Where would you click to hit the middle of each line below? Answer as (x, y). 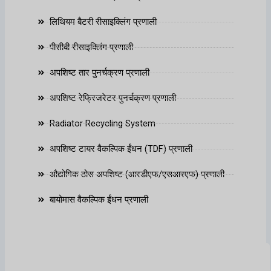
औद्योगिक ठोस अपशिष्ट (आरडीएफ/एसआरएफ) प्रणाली (137, 175)
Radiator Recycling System (103, 124)
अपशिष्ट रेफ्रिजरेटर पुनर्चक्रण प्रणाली (113, 98)
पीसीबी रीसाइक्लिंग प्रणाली (92, 47)
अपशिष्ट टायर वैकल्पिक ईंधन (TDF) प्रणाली (121, 149)
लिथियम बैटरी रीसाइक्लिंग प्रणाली (103, 22)
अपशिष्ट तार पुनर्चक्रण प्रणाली (100, 73)
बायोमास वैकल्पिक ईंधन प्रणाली (99, 200)
